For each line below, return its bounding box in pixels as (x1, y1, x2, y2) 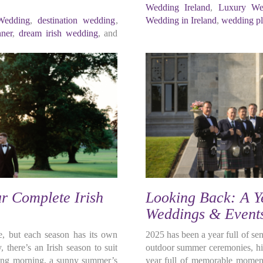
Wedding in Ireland (145, 15, 217, 25)
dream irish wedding (18, 28, 98, 38)
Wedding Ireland (145, 2, 211, 12)
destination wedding (38, 15, 116, 25)
